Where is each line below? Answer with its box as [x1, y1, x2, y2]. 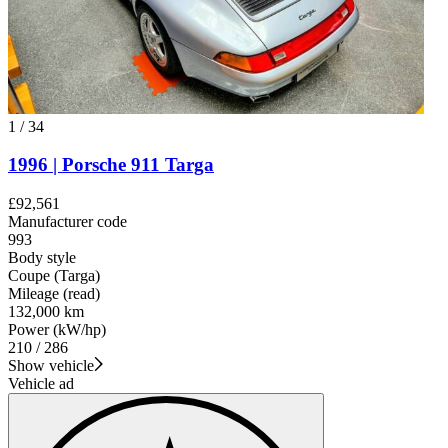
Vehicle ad [8, 375, 74, 393]
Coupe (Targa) [8, 267, 100, 285]
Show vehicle [8, 357, 94, 375]
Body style [8, 249, 76, 267]
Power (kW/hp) [8, 321, 106, 339]
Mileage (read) [8, 285, 100, 303]
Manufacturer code [8, 213, 127, 231]
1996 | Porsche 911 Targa [8, 154, 214, 176]
